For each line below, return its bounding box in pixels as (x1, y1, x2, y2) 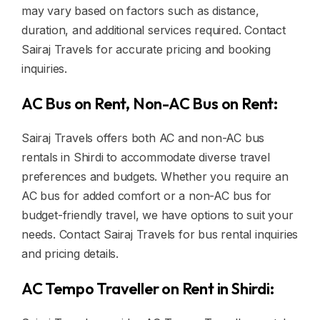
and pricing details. (21, 246, 119, 261)
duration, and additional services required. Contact (21, 23, 286, 37)
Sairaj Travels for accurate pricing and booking (21, 42, 271, 56)
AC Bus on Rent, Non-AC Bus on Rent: (21, 94, 278, 114)
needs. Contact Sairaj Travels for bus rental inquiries (21, 227, 299, 241)
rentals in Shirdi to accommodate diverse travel (21, 150, 270, 164)
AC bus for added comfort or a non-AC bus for (21, 189, 272, 203)
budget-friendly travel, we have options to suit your (21, 208, 294, 222)
